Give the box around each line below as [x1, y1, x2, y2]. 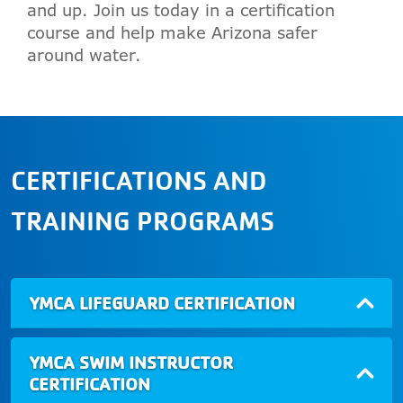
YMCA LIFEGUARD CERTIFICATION [29, 291, 295, 315]
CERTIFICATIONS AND [11, 163, 267, 197]
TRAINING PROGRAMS [11, 203, 274, 237]
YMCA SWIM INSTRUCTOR [29, 351, 233, 374]
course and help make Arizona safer [27, 22, 318, 44]
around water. [27, 44, 141, 67]
